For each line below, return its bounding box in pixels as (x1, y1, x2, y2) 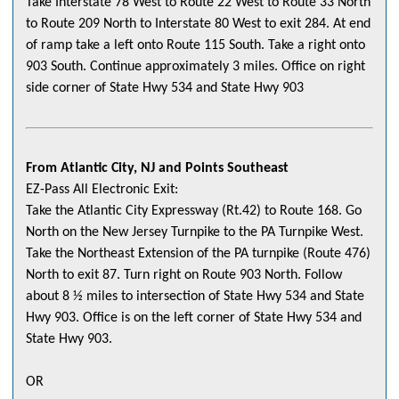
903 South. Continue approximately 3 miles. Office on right (26, 60, 365, 75)
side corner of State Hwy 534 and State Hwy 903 (26, 81, 304, 96)
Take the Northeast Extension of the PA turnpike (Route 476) (26, 247, 370, 262)
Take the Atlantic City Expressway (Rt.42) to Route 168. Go (26, 204, 362, 219)
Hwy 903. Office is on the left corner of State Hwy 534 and (26, 311, 362, 326)
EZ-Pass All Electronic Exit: (26, 183, 178, 198)
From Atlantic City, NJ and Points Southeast (26, 161, 289, 176)
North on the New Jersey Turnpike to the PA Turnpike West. (26, 225, 363, 240)
